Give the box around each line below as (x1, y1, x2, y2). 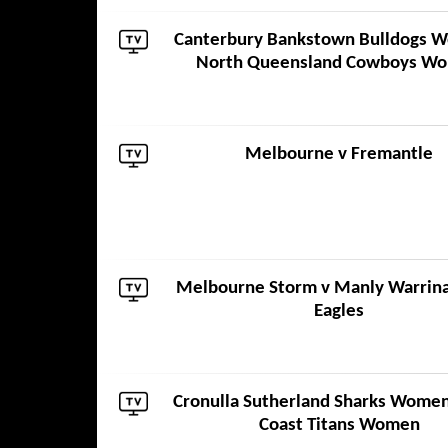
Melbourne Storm (176, 279, 317, 298)
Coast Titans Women (258, 416, 420, 435)
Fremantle (351, 145, 433, 164)
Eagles (314, 302, 364, 321)
